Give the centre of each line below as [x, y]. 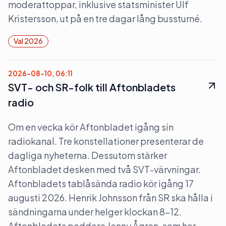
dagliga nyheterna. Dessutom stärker [88, 155]
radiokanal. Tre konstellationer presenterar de [106, 141]
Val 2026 [28, 41]
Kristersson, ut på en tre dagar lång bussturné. [105, 18]
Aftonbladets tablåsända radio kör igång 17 [101, 183]
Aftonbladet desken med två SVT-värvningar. [104, 169]
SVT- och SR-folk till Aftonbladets [92, 87]
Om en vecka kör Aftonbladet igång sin [91, 127]
